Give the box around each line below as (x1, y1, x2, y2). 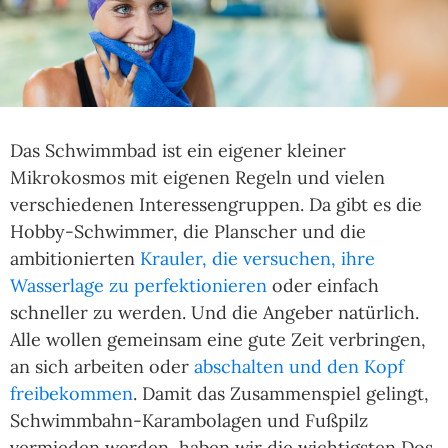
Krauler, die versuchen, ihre (140, 247, 375, 271)
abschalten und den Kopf (194, 355, 404, 379)
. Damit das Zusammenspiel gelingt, (133, 382, 429, 406)
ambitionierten (10, 247, 140, 271)
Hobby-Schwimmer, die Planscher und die (10, 220, 366, 244)
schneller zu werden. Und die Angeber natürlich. (10, 301, 419, 325)
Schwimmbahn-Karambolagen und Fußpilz (10, 409, 368, 433)
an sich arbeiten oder (10, 355, 194, 379)
